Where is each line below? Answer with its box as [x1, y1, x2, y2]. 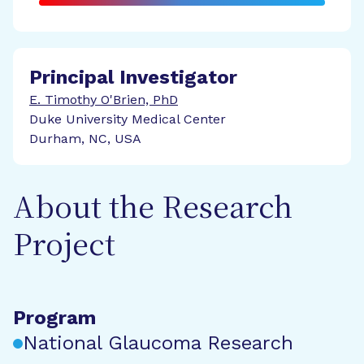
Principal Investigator [29, 66, 237, 89]
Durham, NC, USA [29, 131, 141, 146]
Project [13, 231, 115, 263]
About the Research [13, 193, 292, 226]
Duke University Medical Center [29, 111, 226, 127]
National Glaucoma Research [23, 331, 293, 354]
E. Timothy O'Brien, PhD [29, 92, 178, 107]
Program [13, 306, 96, 329]
